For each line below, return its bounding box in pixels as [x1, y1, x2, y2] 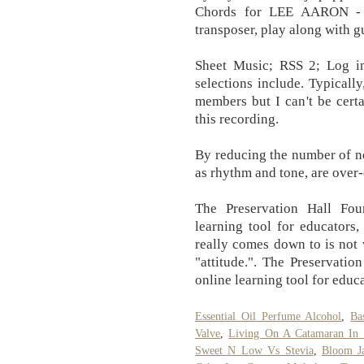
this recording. [195, 110, 279, 127]
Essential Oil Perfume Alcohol [195, 310, 342, 323]
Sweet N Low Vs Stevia [195, 344, 314, 357]
